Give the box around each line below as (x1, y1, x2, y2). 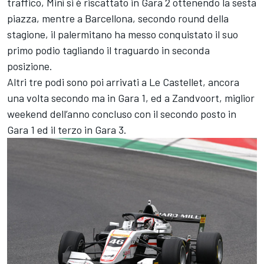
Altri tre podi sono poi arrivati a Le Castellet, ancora (7, 75, 239, 88)
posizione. (7, 59, 52, 72)
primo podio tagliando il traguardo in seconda (7, 43, 210, 57)
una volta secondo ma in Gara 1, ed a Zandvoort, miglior (7, 91, 255, 104)
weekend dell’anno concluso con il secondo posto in (7, 107, 236, 120)
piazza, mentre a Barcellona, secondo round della (7, 11, 229, 25)
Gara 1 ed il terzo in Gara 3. (7, 123, 127, 136)
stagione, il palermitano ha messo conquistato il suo (7, 27, 238, 41)
